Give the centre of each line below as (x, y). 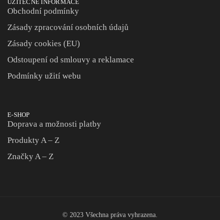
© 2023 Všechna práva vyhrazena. (110, 215)
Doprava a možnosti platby (54, 124)
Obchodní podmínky (43, 11)
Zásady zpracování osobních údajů (68, 27)
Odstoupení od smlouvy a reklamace (71, 59)
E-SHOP (19, 114)
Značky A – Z (30, 156)
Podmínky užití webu (44, 76)
